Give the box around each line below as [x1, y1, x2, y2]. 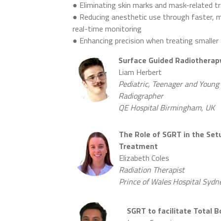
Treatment [119, 140, 158, 152]
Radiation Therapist [119, 164, 185, 176]
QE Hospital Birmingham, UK [118, 102, 215, 114]
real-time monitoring [73, 23, 142, 35]
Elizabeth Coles [119, 152, 170, 164]
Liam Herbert [118, 66, 162, 78]
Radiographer [118, 90, 164, 102]
